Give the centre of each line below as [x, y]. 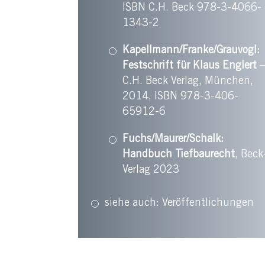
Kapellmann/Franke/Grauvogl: [191, 51]
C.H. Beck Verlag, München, [188, 82]
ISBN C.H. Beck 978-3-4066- [192, 9]
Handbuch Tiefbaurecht [179, 155]
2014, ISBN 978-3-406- [180, 97]
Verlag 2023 [151, 171]
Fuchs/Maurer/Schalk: [173, 140]
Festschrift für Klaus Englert [190, 67]
